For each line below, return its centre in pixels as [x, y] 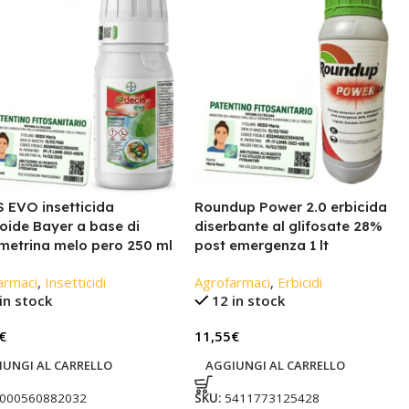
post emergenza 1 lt [261, 245]
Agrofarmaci [232, 282]
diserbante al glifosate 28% [288, 225]
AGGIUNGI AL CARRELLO [275, 365]
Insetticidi [75, 282]
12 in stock [249, 300]
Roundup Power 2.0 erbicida [290, 206]
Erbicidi [299, 282]
